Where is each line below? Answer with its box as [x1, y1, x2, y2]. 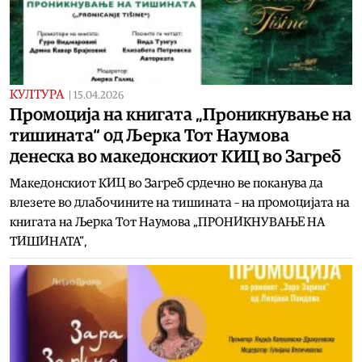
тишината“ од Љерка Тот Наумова [10, 126, 289, 145]
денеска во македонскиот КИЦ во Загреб [10, 147, 341, 166]
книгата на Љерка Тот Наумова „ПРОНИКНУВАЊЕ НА [10, 215, 325, 229]
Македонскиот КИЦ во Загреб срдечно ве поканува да [10, 176, 323, 190]
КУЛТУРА [10, 87, 64, 101]
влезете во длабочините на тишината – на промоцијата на [10, 196, 350, 209]
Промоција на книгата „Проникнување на [10, 105, 351, 124]
